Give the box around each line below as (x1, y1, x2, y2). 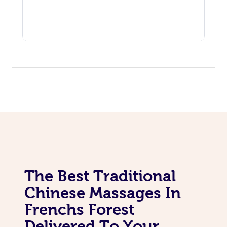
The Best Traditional (24, 167, 176, 184)
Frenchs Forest (24, 200, 134, 218)
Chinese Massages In (24, 183, 181, 201)
